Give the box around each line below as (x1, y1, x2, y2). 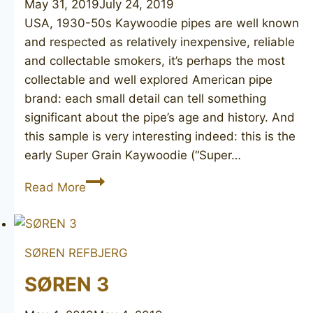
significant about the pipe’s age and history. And (24, 110, 295, 124)
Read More (24, 180, 86, 194)
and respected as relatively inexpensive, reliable (24, 34, 295, 49)
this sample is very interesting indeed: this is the (24, 129, 296, 143)
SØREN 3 (24, 272, 109, 297)
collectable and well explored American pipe (24, 72, 272, 87)
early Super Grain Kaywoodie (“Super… (24, 147, 241, 162)
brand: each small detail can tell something (24, 91, 266, 105)
